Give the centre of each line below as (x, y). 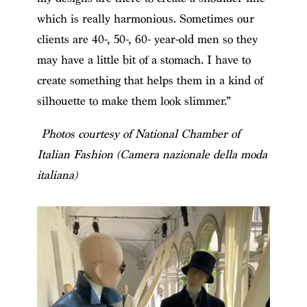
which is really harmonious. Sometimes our (145, 19)
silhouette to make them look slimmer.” (134, 101)
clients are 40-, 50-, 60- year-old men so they (147, 39)
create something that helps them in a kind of (150, 80)
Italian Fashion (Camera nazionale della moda (152, 154)
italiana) (57, 175)
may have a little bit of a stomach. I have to (144, 60)
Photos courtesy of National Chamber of (138, 134)
